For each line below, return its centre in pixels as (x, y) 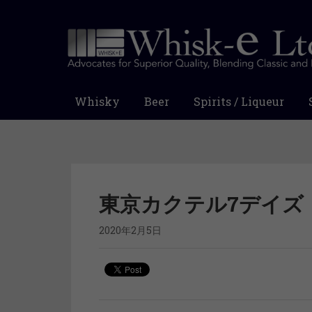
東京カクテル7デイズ (201, 204)
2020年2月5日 (130, 231)
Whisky (97, 102)
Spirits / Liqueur (239, 102)
